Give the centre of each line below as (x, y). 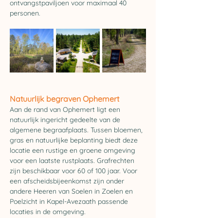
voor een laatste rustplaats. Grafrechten (73, 161)
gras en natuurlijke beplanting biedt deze (75, 140)
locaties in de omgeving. (48, 212)
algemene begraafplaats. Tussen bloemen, (77, 130)
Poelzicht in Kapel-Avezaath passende (70, 201)
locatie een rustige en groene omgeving (73, 150)
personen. (25, 13)
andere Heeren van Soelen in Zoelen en (72, 191)
